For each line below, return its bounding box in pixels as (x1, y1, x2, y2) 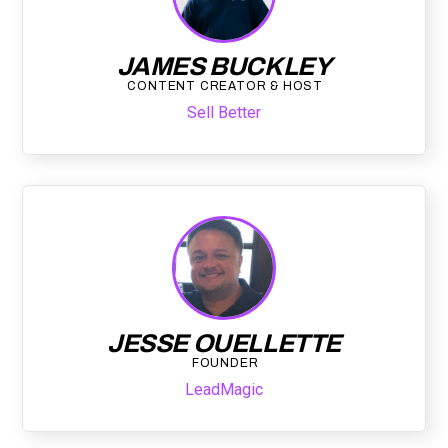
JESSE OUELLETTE (107, 330, 341, 358)
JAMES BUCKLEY (116, 53, 332, 81)
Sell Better (187, 103, 261, 123)
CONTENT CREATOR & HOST (127, 79, 323, 94)
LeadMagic (185, 380, 263, 400)
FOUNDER (191, 356, 259, 371)
